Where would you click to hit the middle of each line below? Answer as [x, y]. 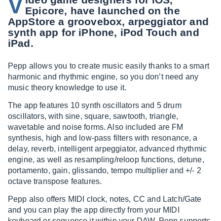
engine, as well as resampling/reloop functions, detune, [106, 160]
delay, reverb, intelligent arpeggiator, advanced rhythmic [108, 149]
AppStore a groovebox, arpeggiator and [108, 21]
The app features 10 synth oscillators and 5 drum [95, 105]
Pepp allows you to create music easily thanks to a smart [109, 66]
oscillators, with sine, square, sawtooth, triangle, [93, 116]
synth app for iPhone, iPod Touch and [104, 32]
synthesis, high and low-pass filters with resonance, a [103, 138]
